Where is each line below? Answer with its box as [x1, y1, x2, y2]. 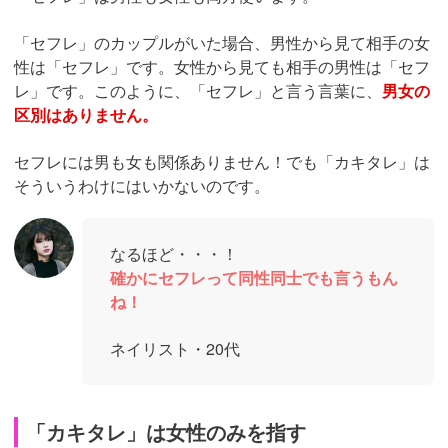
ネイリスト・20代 [110, 337, 240, 361]
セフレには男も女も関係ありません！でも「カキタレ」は [14, 150, 430, 174]
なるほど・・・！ [110, 242, 238, 266]
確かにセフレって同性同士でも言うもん [110, 266, 398, 290]
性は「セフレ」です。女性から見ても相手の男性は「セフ [14, 55, 430, 79]
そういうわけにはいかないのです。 [14, 174, 270, 198]
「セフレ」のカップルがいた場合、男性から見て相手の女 [14, 31, 430, 55]
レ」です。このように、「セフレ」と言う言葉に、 [14, 79, 382, 103]
